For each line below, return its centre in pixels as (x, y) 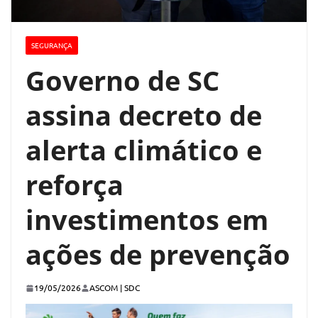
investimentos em (147, 220)
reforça (75, 185)
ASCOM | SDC (115, 288)
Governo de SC (122, 81)
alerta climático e (144, 150)
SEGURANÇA (52, 45)
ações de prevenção (158, 254)
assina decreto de (144, 115)
